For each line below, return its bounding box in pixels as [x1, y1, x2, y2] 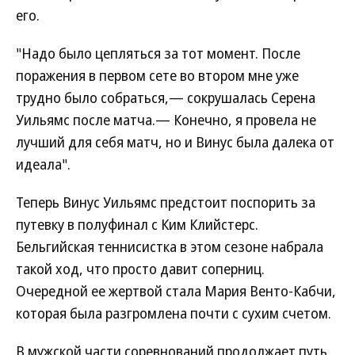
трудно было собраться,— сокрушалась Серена [16, 88, 315, 107]
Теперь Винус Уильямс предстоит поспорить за [16, 193, 315, 212]
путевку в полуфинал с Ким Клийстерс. [16, 215, 258, 234]
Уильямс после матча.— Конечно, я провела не [16, 110, 316, 129]
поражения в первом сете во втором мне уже [16, 66, 299, 85]
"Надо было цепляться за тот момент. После [16, 44, 300, 63]
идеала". [16, 155, 71, 174]
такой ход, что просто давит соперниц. [16, 259, 265, 278]
